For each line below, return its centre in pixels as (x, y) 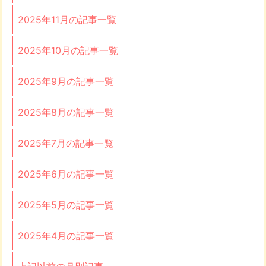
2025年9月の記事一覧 (66, 81)
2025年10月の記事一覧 (68, 50)
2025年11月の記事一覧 (67, 19)
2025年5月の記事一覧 (66, 205)
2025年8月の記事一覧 (66, 112)
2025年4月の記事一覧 (66, 235)
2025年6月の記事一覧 (66, 174)
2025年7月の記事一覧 (66, 143)
